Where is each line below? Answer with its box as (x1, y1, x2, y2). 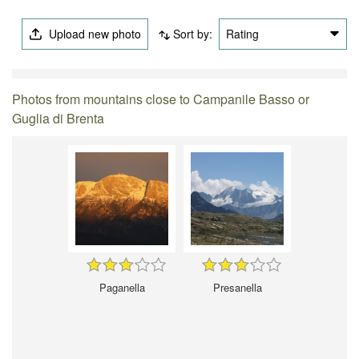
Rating (225, 25, 259, 42)
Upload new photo (46, 25, 142, 42)
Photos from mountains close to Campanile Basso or (12, 89, 310, 108)
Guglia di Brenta (12, 108, 105, 127)
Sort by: (172, 25, 212, 42)
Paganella (99, 279, 145, 295)
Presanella (212, 279, 262, 295)
